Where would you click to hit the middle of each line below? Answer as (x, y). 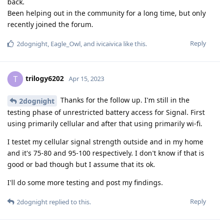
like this (134, 43)
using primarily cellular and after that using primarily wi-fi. (105, 123)
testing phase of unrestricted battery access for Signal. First (106, 112)
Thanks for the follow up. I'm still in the (124, 100)
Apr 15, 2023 (86, 78)
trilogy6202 (45, 78)
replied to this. (69, 202)
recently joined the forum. (50, 24)
